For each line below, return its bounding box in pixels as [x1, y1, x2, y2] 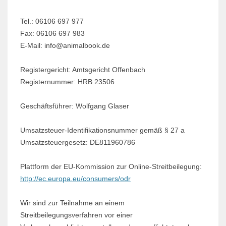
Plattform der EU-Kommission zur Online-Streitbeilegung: [20, 162, 202, 171]
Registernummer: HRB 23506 [20, 78, 115, 86]
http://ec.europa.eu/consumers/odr [20, 175, 131, 183]
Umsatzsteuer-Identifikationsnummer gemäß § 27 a [20, 126, 185, 135]
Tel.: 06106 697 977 [20, 17, 84, 26]
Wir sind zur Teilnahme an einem [20, 199, 125, 207]
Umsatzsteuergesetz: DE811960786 [20, 138, 135, 147]
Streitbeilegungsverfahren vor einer [20, 211, 133, 219]
